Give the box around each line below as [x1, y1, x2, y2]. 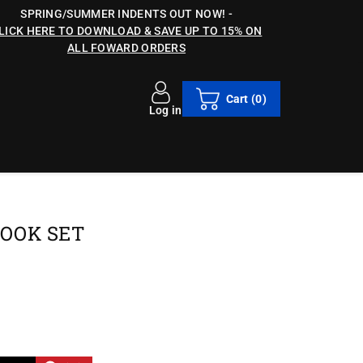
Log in [148, 104, 182, 117]
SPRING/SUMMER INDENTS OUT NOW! [20, 7, 226, 20]
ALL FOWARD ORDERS [66, 41, 186, 54]
